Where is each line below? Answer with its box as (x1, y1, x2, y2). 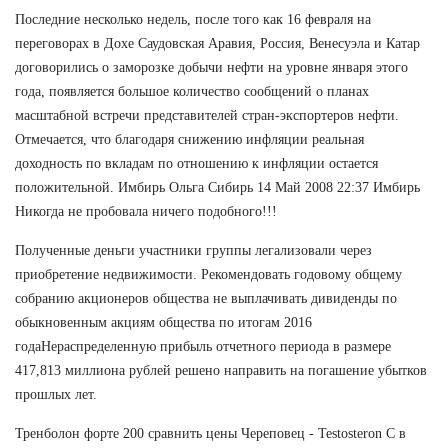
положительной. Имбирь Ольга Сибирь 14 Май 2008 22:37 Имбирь (15, 180, 420, 196)
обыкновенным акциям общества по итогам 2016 (15, 315, 312, 331)
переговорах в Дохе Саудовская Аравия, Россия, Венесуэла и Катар (15, 36, 420, 52)
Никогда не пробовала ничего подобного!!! (15, 204, 277, 220)
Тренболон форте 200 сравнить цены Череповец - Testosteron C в (15, 426, 406, 442)
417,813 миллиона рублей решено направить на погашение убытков (15, 363, 427, 379)
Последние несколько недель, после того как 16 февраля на (15, 12, 371, 28)
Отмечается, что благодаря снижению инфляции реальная (15, 132, 364, 148)
